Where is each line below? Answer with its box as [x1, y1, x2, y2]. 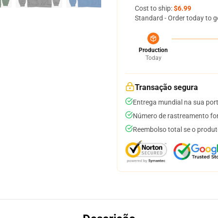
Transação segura [135, 83, 198, 92]
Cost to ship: [135, 4, 174, 12]
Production [139, 47, 168, 54]
